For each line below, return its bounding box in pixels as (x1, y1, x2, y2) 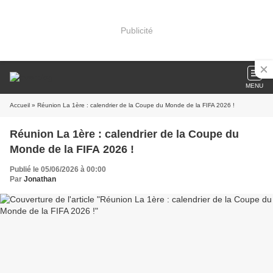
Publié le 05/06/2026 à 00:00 (10, 165, 106, 174)
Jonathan (24, 175, 56, 183)
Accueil (10, 102, 30, 108)
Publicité (120, 25, 153, 35)
